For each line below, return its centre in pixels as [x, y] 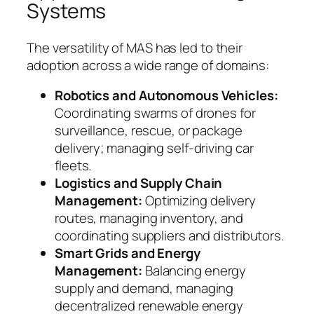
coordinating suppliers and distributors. [169, 236]
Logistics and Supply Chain [139, 183]
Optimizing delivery [199, 201]
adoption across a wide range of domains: [148, 65]
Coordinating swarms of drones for [155, 113]
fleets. [73, 166]
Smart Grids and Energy [128, 253]
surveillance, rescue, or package [149, 131]
